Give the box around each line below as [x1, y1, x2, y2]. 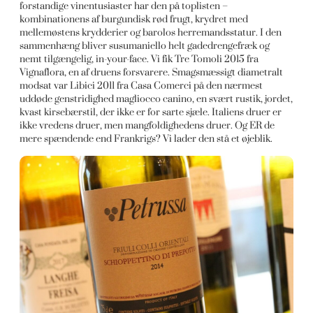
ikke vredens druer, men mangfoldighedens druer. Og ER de [20, 119, 275, 131]
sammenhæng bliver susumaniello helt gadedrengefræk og [20, 39, 270, 52]
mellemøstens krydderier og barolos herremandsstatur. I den [20, 26, 282, 38]
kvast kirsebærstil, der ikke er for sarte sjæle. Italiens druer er [20, 105, 282, 118]
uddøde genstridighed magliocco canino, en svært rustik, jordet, [20, 92, 293, 105]
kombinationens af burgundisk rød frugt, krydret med [20, 13, 249, 25]
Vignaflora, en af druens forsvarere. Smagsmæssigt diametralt [20, 66, 284, 78]
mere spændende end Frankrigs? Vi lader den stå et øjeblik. [20, 132, 273, 145]
